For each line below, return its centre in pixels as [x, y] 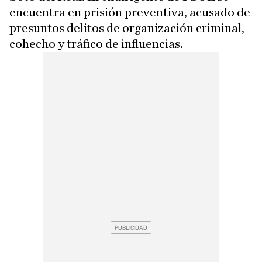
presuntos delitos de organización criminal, [127, 28]
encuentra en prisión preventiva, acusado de [130, 12]
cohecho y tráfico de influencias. [96, 44]
